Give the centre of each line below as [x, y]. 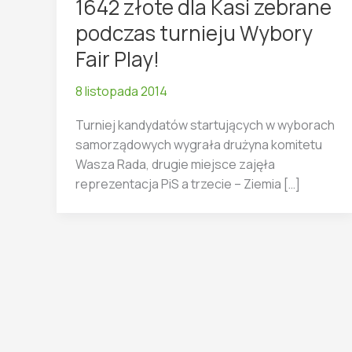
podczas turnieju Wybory [194, 33]
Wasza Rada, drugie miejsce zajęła [175, 164]
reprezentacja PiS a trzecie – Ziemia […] [188, 183]
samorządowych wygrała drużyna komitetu [199, 144]
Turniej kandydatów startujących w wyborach [205, 125]
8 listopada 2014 [121, 91]
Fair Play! [117, 59]
